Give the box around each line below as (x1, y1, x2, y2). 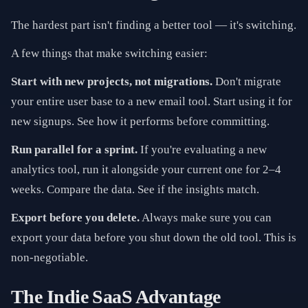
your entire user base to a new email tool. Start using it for (11, 95, 292, 108)
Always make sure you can (140, 211, 272, 224)
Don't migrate (212, 75, 281, 88)
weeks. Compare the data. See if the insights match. (11, 183, 259, 196)
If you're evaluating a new (137, 143, 267, 156)
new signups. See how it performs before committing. (11, 115, 269, 128)
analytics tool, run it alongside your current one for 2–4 (11, 163, 281, 176)
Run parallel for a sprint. (11, 143, 137, 156)
